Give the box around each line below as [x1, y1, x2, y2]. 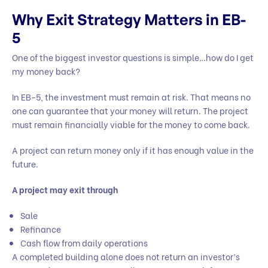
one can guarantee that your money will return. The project [12, 103, 248, 117]
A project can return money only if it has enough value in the [12, 143, 254, 156]
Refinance [20, 222, 63, 235]
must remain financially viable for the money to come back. [12, 117, 252, 130]
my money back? [12, 64, 82, 77]
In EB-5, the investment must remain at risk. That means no [12, 90, 251, 103]
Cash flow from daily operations [20, 236, 150, 249]
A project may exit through [12, 182, 118, 196]
